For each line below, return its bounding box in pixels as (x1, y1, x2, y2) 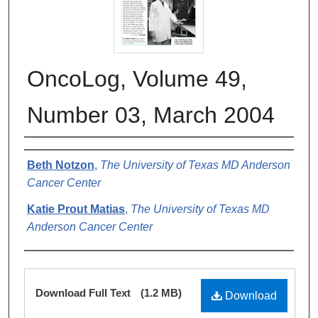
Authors (24, 143, 82, 163)
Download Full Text (35, 286, 133, 299)
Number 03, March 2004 (27, 102, 275, 128)
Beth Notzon (27, 158, 94, 171)
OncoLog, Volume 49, (27, 65, 247, 92)
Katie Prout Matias (27, 202, 125, 215)
